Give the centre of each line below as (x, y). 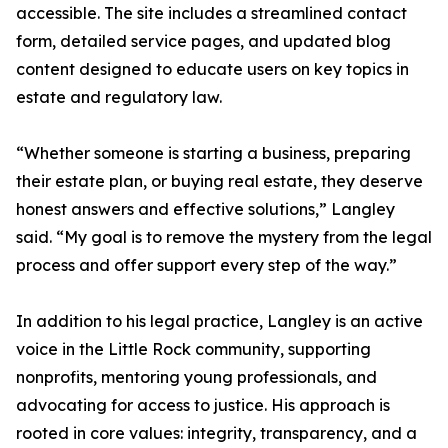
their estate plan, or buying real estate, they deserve (219, 181)
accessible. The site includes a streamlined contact (211, 13)
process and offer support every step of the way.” (206, 265)
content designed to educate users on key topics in (212, 69)
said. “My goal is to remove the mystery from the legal (224, 237)
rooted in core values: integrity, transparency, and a (216, 433)
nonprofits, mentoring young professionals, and (196, 377)
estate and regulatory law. (119, 97)
